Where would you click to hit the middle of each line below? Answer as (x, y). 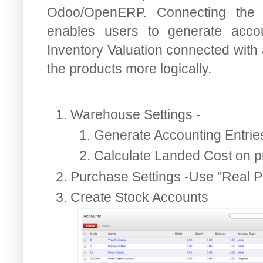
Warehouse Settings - (137, 114)
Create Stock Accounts (139, 197)
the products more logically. (129, 69)
